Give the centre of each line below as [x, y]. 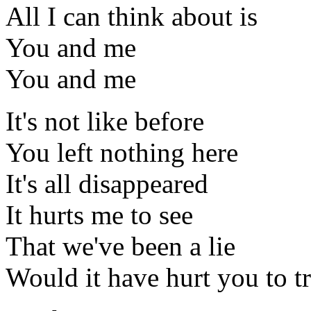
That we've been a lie [120, 246]
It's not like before [105, 121]
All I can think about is [132, 17]
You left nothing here [122, 153]
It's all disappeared [107, 184]
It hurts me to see [99, 215]
